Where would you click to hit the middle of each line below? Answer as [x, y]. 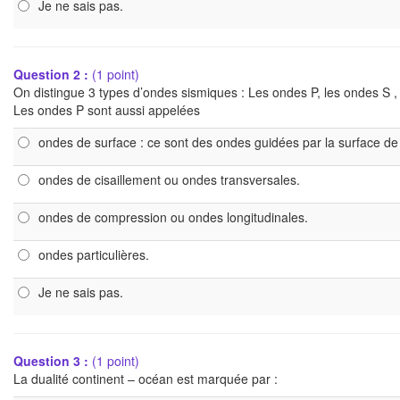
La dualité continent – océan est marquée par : [146, 379]
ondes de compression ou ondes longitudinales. [173, 217]
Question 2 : [53, 74]
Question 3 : [53, 361]
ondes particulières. [94, 254]
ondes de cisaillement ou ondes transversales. [169, 179]
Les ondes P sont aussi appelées [107, 110]
